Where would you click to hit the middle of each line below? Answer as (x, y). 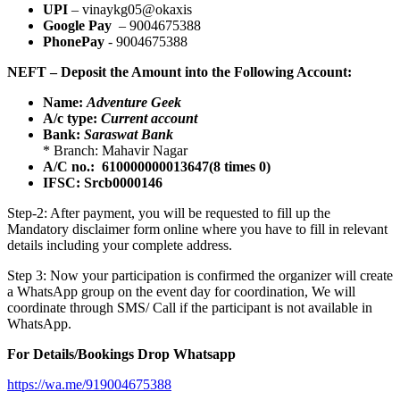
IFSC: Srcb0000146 (103, 182)
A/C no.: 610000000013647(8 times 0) (157, 166)
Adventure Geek (134, 102)
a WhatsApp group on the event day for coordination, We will (181, 291)
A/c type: (70, 118)
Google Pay (79, 25)
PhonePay (74, 41)
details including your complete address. (120, 245)
